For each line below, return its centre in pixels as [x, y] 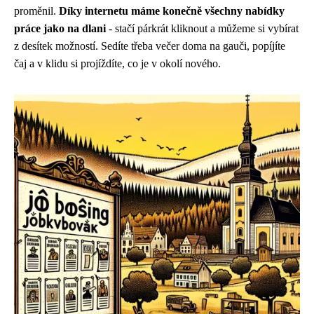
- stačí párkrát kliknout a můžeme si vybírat [202, 28]
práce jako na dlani [60, 28]
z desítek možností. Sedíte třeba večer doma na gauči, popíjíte [150, 46]
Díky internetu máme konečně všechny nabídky [172, 11]
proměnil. [36, 11]
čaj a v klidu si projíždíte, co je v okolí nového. [117, 63]
